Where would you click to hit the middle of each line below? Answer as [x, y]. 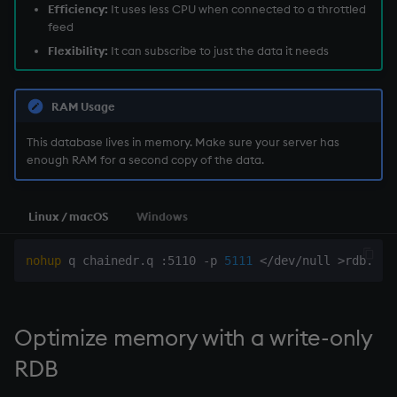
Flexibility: [78, 50]
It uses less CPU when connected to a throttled [237, 9]
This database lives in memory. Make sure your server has [183, 142]
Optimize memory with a [142, 338]
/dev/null [302, 261]
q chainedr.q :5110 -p [142, 261]
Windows [162, 216]
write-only [321, 338]
